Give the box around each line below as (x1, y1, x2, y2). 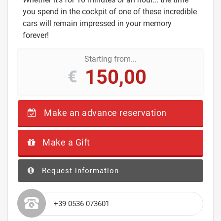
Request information (39, 166, 119, 175)
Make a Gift (40, 137, 90, 147)
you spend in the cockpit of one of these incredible (23, 6, 197, 16)
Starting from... (84, 54, 137, 64)
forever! (23, 30, 49, 40)
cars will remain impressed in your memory (23, 18, 172, 28)
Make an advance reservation (41, 107, 167, 118)
